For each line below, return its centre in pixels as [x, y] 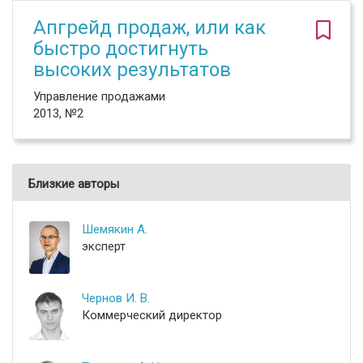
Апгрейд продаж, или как [149, 28]
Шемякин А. [115, 229]
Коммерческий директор [152, 315]
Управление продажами [99, 96]
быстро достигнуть [121, 49]
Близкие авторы [74, 184]
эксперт [104, 246]
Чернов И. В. [116, 298]
